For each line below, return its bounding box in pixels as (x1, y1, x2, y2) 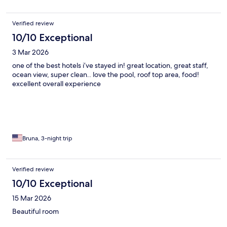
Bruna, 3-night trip (22, 134, 72, 143)
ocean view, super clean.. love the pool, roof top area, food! (12, 70, 199, 80)
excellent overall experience (12, 79, 101, 89)
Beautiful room (12, 207, 59, 216)
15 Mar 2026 (12, 194, 51, 203)
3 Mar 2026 (12, 48, 49, 57)
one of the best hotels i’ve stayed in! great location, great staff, (12, 61, 208, 70)
